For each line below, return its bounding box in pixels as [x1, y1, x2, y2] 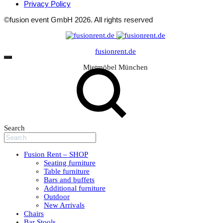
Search [4, 123, 25, 132]
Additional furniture [44, 184, 106, 192]
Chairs [24, 209, 44, 218]
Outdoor [44, 192, 70, 201]
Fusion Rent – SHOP [24, 150, 88, 158]
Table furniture [44, 167, 90, 175]
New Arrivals [44, 201, 85, 209]
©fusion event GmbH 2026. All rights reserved [4, 15, 153, 24]
